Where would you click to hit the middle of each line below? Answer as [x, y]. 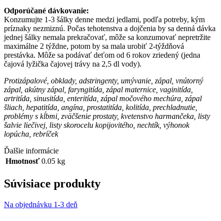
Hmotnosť [22, 161]
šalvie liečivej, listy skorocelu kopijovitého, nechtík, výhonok [97, 125]
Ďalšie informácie [31, 150]
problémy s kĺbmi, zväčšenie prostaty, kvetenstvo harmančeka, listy [107, 116]
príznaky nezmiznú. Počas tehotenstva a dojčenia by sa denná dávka [110, 28]
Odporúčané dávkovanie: [46, 10]
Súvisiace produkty [52, 183]
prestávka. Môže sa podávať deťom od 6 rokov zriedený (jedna [102, 55]
